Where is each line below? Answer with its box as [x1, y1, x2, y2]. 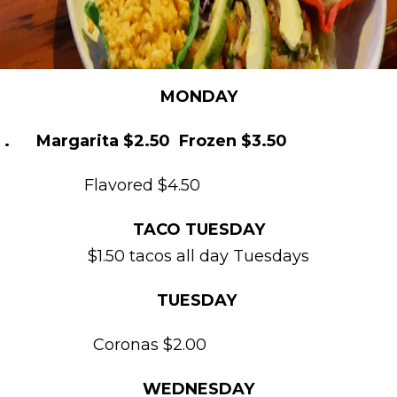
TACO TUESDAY [132, 219, 265, 239]
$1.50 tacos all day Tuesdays [88, 245, 309, 266]
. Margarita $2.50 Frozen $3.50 [4, 130, 287, 151]
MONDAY [160, 86, 237, 106]
